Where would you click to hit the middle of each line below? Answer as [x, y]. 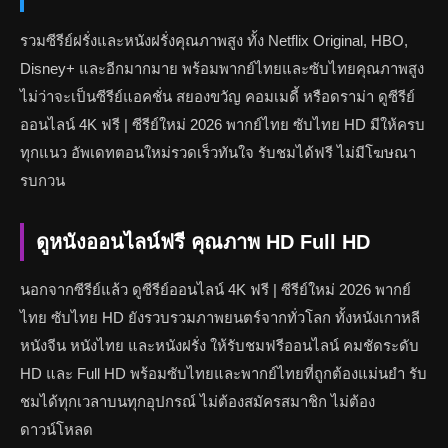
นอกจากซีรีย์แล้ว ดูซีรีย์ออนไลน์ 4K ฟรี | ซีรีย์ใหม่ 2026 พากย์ [215, 289]
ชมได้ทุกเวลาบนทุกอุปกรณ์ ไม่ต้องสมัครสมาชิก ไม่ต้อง [197, 401]
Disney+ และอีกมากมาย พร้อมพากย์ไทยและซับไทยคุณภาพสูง [222, 68]
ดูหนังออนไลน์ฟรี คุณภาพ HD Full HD [203, 242]
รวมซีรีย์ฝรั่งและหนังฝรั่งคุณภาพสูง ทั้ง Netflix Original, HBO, [214, 40]
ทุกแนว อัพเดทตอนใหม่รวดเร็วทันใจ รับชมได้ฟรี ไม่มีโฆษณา [218, 152]
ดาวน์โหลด [56, 429]
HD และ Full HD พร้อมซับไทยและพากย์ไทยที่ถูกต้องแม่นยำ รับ [223, 373]
